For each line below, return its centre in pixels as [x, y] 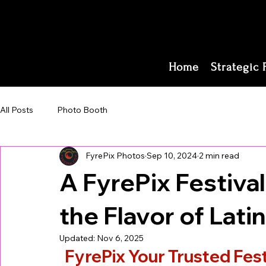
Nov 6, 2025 [120, 238]
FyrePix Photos [115, 156]
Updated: [78, 238]
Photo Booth [82, 110]
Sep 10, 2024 [172, 156]
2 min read [219, 156]
